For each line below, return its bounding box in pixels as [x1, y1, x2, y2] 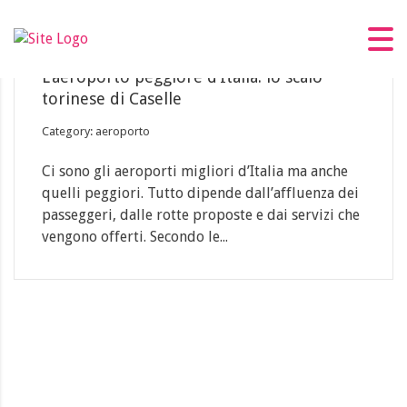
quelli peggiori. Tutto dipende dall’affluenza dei [42, 184, 359, 202]
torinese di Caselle [42, 89, 182, 108]
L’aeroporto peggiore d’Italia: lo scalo [42, 67, 323, 86]
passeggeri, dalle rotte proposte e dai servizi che [42, 206, 360, 223]
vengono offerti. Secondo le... [42, 228, 228, 245]
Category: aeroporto [42, 124, 150, 138]
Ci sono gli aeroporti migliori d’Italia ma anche [42, 163, 348, 180]
